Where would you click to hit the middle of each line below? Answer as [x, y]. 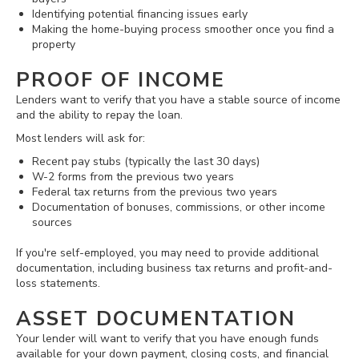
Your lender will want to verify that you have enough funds [167, 339]
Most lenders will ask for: [81, 138]
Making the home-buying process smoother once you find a [183, 29]
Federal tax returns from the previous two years [155, 192]
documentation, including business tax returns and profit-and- [174, 268]
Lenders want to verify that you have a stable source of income [178, 99]
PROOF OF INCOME [121, 80]
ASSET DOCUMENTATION [156, 319]
